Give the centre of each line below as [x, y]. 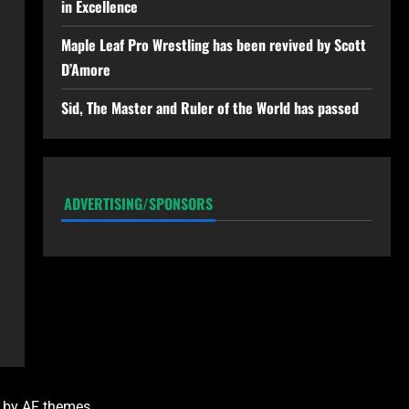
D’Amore [85, 69]
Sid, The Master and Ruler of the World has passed [210, 107]
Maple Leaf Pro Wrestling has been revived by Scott [213, 44]
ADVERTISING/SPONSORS [138, 203]
